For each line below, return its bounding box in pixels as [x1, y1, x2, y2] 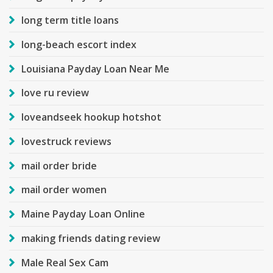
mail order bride [21, 158, 97, 172]
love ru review [21, 86, 89, 100]
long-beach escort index [21, 37, 136, 51]
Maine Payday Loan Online [21, 207, 145, 221]
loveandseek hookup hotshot [21, 110, 161, 124]
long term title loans [21, 13, 119, 27]
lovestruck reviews [21, 134, 112, 148]
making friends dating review [21, 231, 160, 245]
